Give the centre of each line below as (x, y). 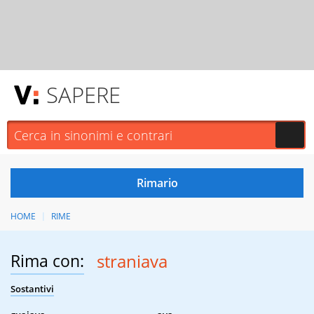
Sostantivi (32, 289)
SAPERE (83, 95)
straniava (132, 261)
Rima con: (47, 261)
